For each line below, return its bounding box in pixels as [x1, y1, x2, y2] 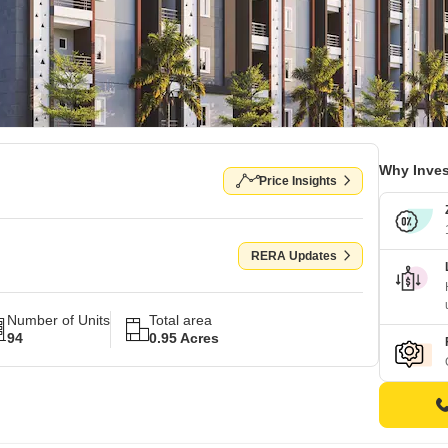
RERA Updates [251, 248, 337, 263]
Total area [149, 312, 212, 328]
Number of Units [7, 312, 110, 328]
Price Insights [259, 174, 337, 188]
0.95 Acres [149, 330, 219, 346]
